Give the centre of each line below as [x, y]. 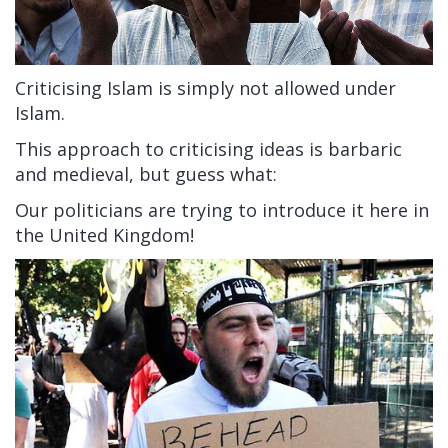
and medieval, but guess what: [146, 173]
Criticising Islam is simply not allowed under [205, 87]
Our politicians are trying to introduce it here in [222, 209]
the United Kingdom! [104, 234]
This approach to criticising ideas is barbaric [208, 148]
